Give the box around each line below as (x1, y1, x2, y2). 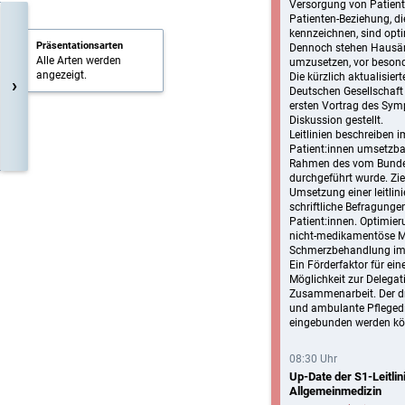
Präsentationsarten (36, 40, 123, 52)
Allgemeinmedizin (289, 384, 381, 398)
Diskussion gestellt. (289, 114, 383, 127)
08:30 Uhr (289, 353, 337, 365)
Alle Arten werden (36, 54, 121, 67)
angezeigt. (36, 69, 87, 81)
